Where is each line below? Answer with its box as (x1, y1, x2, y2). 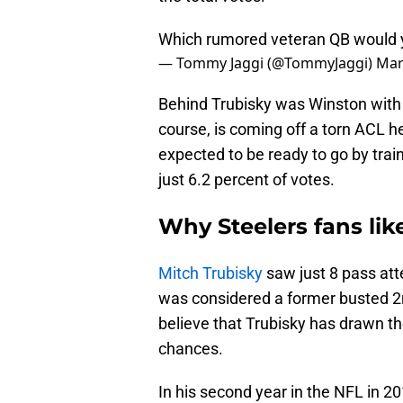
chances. (158, 339, 223, 359)
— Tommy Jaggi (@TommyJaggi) (158, 53, 376, 74)
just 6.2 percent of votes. (158, 170, 335, 190)
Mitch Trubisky (158, 264, 263, 283)
